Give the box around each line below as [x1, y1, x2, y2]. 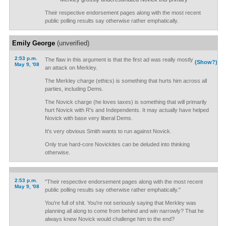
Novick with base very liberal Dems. [44, 115, 133, 121]
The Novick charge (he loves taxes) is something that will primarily [44, 99, 207, 105]
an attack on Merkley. [44, 65, 97, 71]
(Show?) [195, 59, 218, 65]
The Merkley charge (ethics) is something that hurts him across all [44, 78, 207, 84]
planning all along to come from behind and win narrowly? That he [44, 208, 204, 214]
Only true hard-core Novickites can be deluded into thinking [44, 141, 190, 147]
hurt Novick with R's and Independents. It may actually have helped [44, 107, 209, 113]
